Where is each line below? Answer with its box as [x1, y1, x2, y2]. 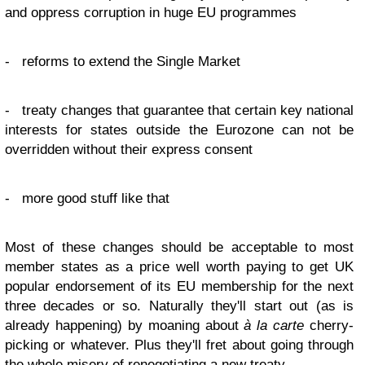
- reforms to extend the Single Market [5, 54, 240, 69]
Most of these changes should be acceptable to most [5, 240, 354, 255]
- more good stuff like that [5, 191, 169, 206]
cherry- [304, 318, 354, 333]
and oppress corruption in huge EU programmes [5, 5, 297, 20]
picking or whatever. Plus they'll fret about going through [5, 337, 354, 353]
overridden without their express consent [5, 142, 253, 157]
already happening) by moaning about [5, 318, 244, 333]
